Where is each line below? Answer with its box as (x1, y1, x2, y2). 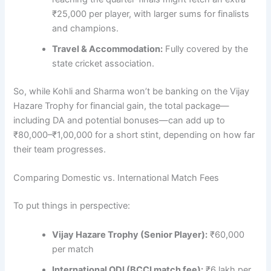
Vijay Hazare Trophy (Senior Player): (52, 229, 208, 240)
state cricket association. (52, 58, 155, 70)
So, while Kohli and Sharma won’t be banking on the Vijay (13, 86, 250, 97)
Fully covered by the (163, 44, 249, 55)
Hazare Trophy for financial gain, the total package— (13, 100, 230, 112)
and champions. (52, 23, 119, 34)
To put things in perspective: (13, 200, 131, 212)
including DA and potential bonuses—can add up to (13, 115, 226, 126)
